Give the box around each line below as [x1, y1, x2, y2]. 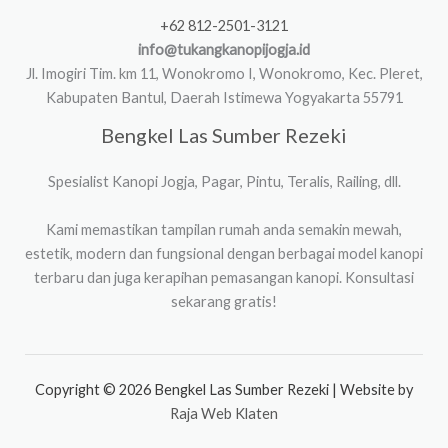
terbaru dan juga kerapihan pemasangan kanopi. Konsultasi [34, 268, 414, 286]
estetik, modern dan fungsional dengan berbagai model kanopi [25, 244, 423, 262]
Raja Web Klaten [170, 404, 278, 422]
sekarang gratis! [171, 292, 277, 310]
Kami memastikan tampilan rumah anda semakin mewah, [46, 220, 402, 238]
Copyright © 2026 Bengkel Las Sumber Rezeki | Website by [35, 380, 413, 398]
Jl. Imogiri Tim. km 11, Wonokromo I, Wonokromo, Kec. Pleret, [25, 64, 423, 82]
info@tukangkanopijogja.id [138, 40, 310, 58]
